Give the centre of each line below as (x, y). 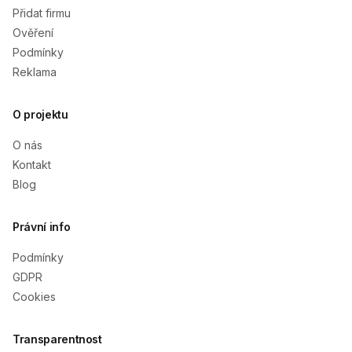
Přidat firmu (42, 13)
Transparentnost (57, 339)
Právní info (42, 227)
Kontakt (32, 165)
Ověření (33, 33)
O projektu (40, 114)
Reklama (35, 72)
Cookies (34, 297)
